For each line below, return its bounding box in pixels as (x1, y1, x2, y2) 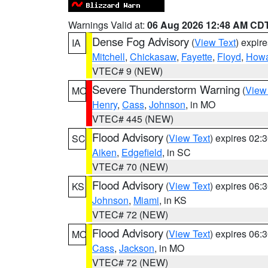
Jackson (119, 241, 154, 255)
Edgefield (121, 145, 162, 159)
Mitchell (92, 50, 125, 63)
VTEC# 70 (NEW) (92, 160, 168, 173)
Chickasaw (130, 50, 176, 63)
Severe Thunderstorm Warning (92, 81, 240, 97)
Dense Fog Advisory (92, 33, 189, 49)
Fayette (181, 50, 212, 63)
